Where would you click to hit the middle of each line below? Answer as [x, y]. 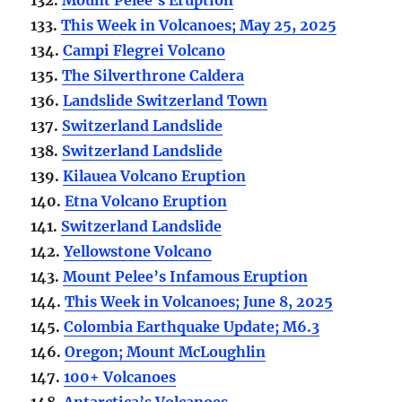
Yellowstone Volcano [138, 251]
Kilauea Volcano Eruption [155, 175]
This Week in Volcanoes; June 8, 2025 [199, 301]
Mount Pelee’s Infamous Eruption [186, 276]
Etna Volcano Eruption [146, 201]
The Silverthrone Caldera [153, 75]
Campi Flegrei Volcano [144, 50]
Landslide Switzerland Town [166, 100]
